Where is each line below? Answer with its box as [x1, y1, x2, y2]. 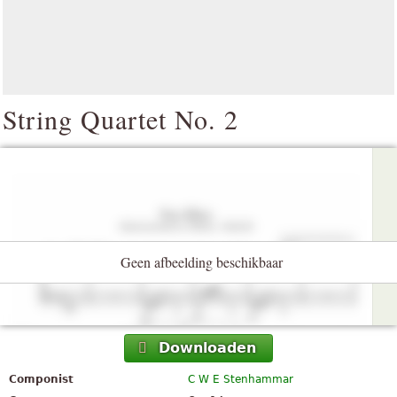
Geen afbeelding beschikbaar [121, 253, 283, 271]
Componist [9, 373, 74, 386]
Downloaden [159, 339, 256, 357]
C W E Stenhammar [188, 373, 294, 386]
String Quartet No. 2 [3, 101, 238, 136]
